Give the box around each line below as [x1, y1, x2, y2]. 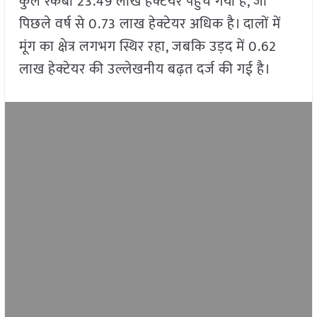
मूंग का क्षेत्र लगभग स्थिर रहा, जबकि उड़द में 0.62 [18, 35, 277, 59]
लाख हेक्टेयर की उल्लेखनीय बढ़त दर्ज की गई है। [18, 57, 271, 82]
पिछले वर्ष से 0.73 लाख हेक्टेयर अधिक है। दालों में [18, 12, 281, 37]
